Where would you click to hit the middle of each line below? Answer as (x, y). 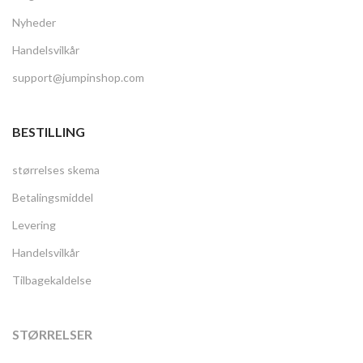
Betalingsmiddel (53, 198)
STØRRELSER (52, 335)
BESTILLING (49, 132)
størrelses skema (56, 170)
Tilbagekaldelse (52, 280)
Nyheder (34, 23)
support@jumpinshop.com (78, 78)
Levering (34, 225)
